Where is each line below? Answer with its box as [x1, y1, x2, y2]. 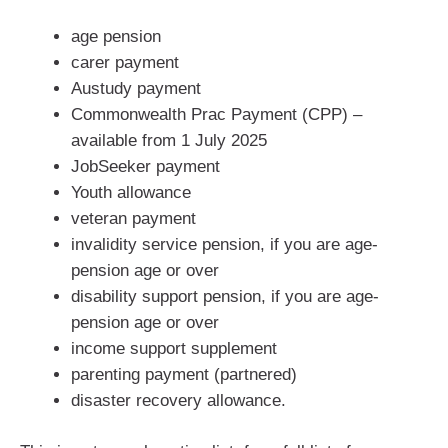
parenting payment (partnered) [71, 364, 297, 384]
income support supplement [71, 338, 277, 358]
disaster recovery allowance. [71, 390, 286, 410]
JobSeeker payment [71, 156, 220, 176]
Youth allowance [71, 182, 191, 202]
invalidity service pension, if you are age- [71, 234, 378, 254]
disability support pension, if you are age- [71, 286, 379, 306]
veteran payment [71, 208, 196, 228]
